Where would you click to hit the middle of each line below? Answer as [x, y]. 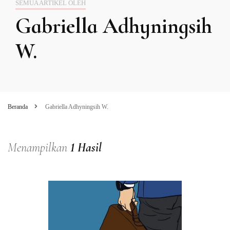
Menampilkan [39, 147]
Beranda [18, 107]
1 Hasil [86, 147]
